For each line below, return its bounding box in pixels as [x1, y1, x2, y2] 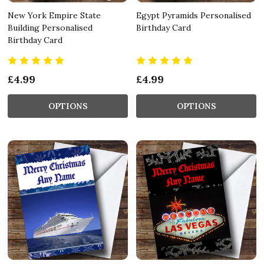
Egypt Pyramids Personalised [136, 9, 251, 21]
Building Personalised [8, 22, 93, 33]
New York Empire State [8, 9, 101, 21]
